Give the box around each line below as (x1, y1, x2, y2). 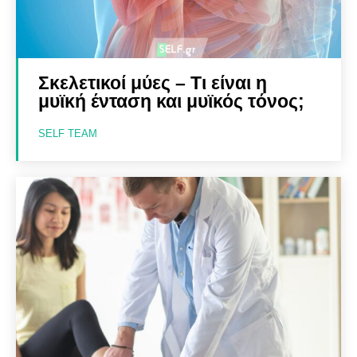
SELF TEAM (38, 127, 97, 139)
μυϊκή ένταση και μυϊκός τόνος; (38, 90, 304, 112)
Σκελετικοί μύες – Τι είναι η (38, 72, 267, 93)
